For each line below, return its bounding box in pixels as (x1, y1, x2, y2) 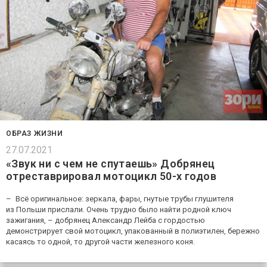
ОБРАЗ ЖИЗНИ (6, 129, 63, 138)
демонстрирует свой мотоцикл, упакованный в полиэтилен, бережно (6, 226, 260, 235)
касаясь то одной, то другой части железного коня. (6, 237, 195, 246)
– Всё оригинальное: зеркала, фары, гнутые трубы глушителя (6, 194, 234, 203)
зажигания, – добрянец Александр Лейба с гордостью (6, 215, 205, 225)
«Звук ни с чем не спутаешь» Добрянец (6, 157, 215, 170)
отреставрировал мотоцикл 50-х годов (6, 169, 216, 182)
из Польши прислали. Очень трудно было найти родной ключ (6, 204, 231, 214)
